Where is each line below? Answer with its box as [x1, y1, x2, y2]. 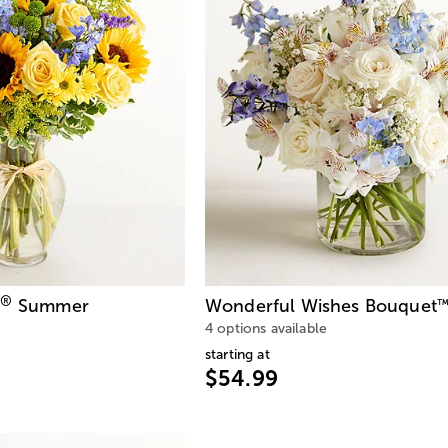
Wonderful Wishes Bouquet [205, 295, 437, 316]
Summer [12, 295, 89, 316]
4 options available [205, 320, 328, 336]
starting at [205, 346, 270, 362]
